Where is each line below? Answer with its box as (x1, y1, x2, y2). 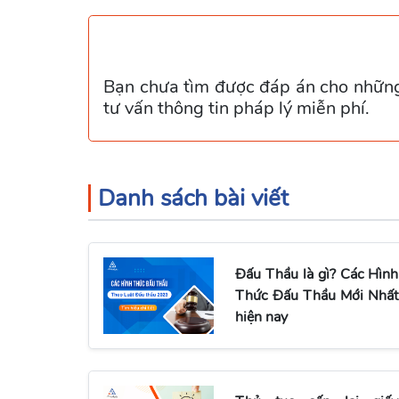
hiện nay (235, 306, 289, 327)
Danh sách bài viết (98, 182, 289, 215)
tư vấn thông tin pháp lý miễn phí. (103, 96, 370, 121)
